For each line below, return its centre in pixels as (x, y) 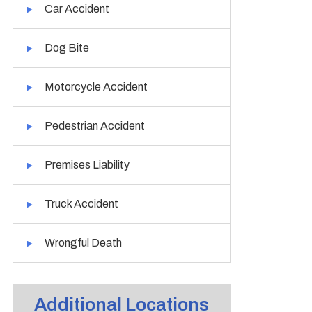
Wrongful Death (84, 243)
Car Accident (77, 9)
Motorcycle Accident (96, 87)
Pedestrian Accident (95, 126)
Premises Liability (87, 165)
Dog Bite (67, 48)
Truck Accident (82, 204)
